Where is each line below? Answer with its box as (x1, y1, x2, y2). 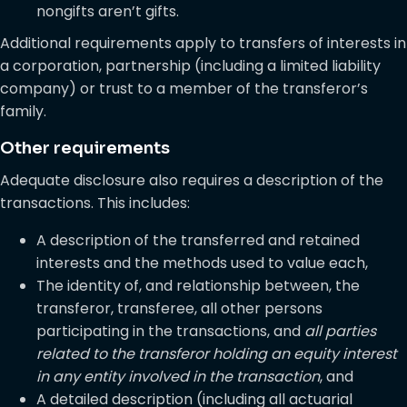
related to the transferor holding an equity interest (36, 342, 397, 364)
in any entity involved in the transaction (36, 365, 320, 387)
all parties (304, 320, 376, 342)
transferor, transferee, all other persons (36, 297, 323, 319)
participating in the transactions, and (36, 320, 304, 342)
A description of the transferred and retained (36, 229, 360, 251)
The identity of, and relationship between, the (36, 274, 360, 296)
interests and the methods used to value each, (36, 252, 368, 273)
